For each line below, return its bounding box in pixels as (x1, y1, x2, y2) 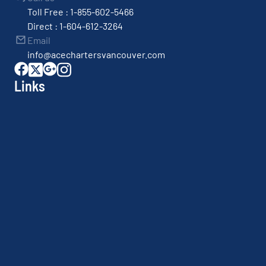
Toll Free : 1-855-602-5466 (27, 5, 134, 17)
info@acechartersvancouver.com (27, 48, 165, 60)
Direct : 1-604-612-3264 (27, 20, 123, 31)
